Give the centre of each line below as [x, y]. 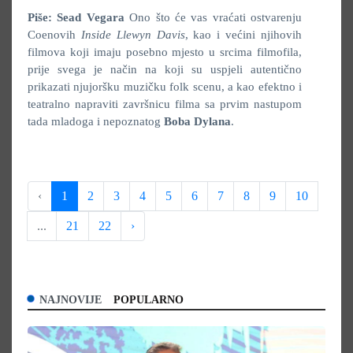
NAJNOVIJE [71, 300]
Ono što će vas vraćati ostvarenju [213, 17]
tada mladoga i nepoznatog [96, 121]
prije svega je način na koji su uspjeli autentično [165, 69]
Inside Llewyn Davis [133, 35]
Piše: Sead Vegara [76, 17]
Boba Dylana [197, 121]
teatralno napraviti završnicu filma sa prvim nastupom [165, 104]
